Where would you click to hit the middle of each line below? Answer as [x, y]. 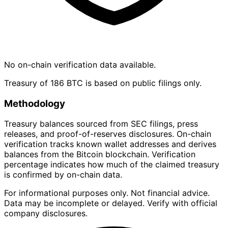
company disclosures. [46, 213]
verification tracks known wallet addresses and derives [110, 144]
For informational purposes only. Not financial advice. [107, 193]
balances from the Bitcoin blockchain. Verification [100, 154]
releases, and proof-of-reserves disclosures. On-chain [108, 134]
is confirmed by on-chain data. [63, 175]
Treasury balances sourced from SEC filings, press [101, 124]
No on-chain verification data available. [80, 65]
